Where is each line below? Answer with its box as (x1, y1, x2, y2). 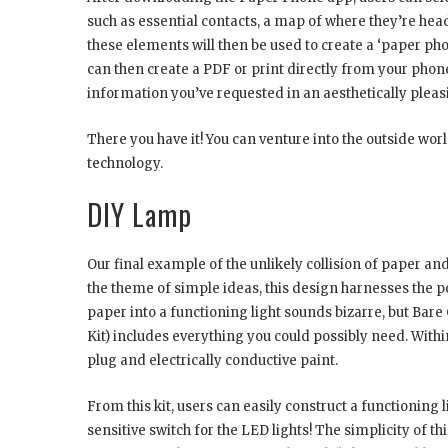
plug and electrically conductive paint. (87, 352, 338, 370)
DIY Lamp (87, 194, 192, 236)
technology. (87, 155, 163, 173)
